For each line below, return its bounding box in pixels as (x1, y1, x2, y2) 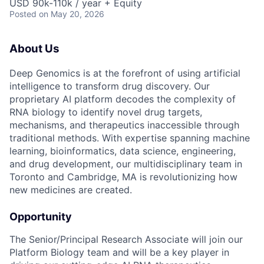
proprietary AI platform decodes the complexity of (9, 93, 236, 105)
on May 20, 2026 (39, 9, 104, 19)
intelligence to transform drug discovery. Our (9, 80, 210, 92)
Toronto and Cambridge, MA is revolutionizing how (9, 170, 237, 183)
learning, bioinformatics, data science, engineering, (9, 144, 236, 157)
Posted (9, 9, 37, 19)
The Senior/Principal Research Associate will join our (9, 233, 243, 245)
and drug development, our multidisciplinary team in (9, 157, 242, 170)
